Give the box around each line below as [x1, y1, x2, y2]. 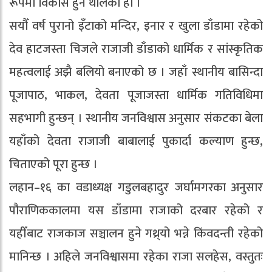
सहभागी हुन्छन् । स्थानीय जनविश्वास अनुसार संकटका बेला [9, 107, 263, 129]
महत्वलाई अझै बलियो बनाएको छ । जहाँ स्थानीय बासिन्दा [9, 61, 263, 83]
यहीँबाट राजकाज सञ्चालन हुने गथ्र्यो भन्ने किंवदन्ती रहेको [9, 223, 263, 244]
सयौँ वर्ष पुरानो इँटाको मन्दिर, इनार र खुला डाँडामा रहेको [9, 15, 263, 36]
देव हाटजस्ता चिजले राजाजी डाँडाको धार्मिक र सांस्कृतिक [9, 38, 263, 59]
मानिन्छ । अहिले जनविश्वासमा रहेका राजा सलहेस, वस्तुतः [9, 246, 263, 267]
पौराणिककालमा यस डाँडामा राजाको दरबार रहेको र [9, 200, 263, 221]
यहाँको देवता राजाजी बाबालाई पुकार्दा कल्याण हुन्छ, [9, 131, 263, 152]
